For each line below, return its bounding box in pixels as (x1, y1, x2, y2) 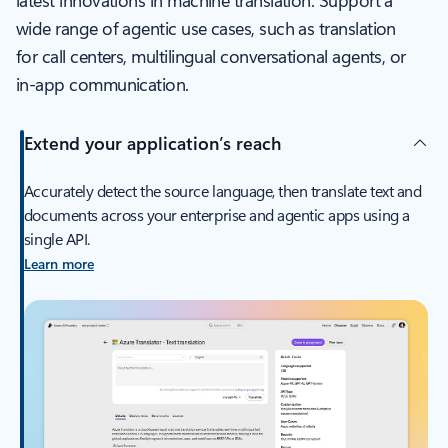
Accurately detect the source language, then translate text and (23, 180, 422, 202)
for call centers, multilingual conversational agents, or (16, 44, 406, 69)
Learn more (23, 254, 94, 274)
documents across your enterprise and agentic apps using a (23, 204, 410, 226)
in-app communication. (16, 72, 189, 97)
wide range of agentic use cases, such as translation (16, 16, 396, 41)
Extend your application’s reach (23, 130, 281, 155)
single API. (23, 228, 90, 250)
